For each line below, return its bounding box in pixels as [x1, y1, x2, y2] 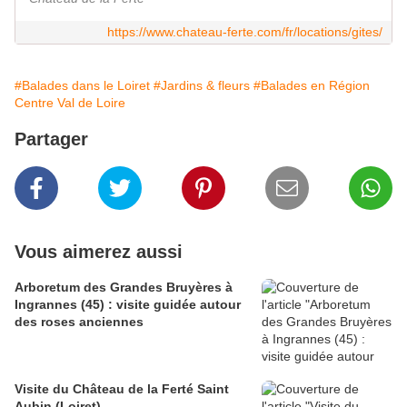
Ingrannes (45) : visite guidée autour [15, 297, 241, 313]
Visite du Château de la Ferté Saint [15, 382, 229, 397]
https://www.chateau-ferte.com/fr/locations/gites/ [107, 25, 382, 40]
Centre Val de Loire [15, 95, 125, 111]
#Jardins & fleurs [154, 78, 250, 94]
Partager [15, 129, 88, 150]
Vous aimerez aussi [15, 242, 183, 263]
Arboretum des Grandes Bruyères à [15, 280, 233, 295]
